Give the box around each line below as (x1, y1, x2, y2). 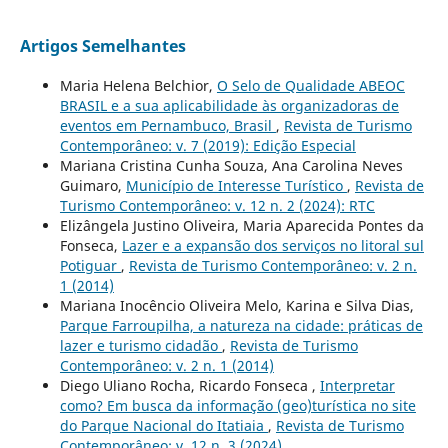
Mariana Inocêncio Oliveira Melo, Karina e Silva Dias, (59, 295, 414, 315)
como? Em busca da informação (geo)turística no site (59, 395, 416, 415)
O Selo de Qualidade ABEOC (216, 75, 405, 95)
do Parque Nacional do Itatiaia (59, 415, 268, 435)
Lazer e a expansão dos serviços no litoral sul (121, 235, 424, 255)
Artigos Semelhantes (19, 34, 186, 57)
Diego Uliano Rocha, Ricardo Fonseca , (59, 375, 320, 395)
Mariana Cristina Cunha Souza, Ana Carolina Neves (59, 155, 403, 175)
